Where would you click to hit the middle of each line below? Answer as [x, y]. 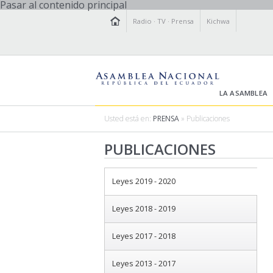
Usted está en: [129, 119]
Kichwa [218, 21]
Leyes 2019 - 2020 [144, 182]
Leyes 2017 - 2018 [144, 236]
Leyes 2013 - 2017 [144, 264]
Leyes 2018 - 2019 [144, 209]
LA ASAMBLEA [243, 93]
